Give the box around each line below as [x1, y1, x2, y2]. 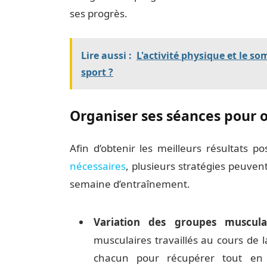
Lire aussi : [80, 48, 132, 62]
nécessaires [69, 159, 126, 173]
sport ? [80, 65, 113, 79]
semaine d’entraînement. [69, 177, 190, 191]
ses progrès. [69, 6, 128, 20]
